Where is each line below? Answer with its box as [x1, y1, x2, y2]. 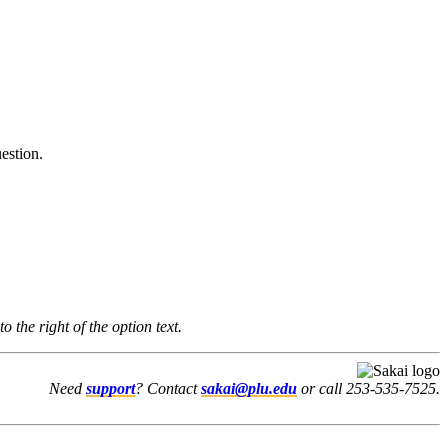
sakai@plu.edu [201, 379, 297, 397]
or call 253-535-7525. [297, 379, 440, 397]
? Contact [135, 379, 201, 397]
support [86, 379, 135, 397]
